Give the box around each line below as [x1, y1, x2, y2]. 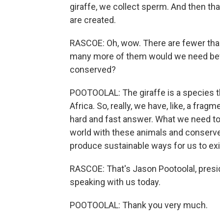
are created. [70, 15, 116, 25]
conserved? [70, 64, 116, 75]
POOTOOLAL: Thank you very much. [70, 200, 208, 210]
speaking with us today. [70, 177, 161, 187]
